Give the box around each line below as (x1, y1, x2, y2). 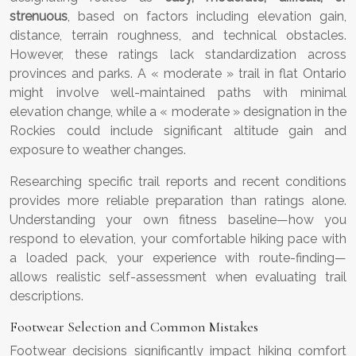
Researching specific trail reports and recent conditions (10, 174, 346, 190)
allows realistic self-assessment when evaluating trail (10, 269, 346, 285)
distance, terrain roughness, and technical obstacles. (10, 28, 346, 44)
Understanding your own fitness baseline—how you (10, 212, 346, 228)
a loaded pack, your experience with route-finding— (10, 250, 346, 266)
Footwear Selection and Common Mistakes (10, 318, 258, 336)
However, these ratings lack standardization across (10, 47, 346, 63)
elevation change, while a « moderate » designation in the (10, 104, 346, 120)
